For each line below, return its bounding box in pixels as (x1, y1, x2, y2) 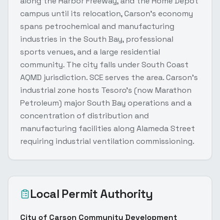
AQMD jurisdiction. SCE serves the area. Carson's (20, 72, 198, 82)
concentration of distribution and (20, 110, 149, 121)
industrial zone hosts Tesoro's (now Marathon (20, 84, 192, 95)
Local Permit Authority (30, 186, 153, 201)
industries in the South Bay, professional (20, 33, 173, 44)
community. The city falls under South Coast (20, 59, 189, 70)
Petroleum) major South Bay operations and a (20, 97, 192, 108)
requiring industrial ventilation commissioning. (20, 136, 194, 146)
